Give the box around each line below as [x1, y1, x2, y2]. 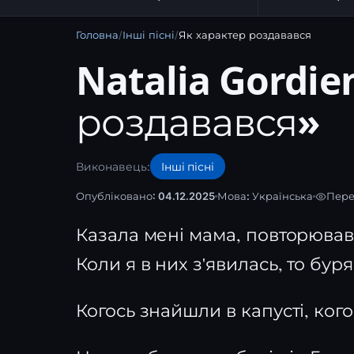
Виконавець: [76, 160, 150, 173]
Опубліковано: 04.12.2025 [76, 190, 215, 202]
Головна [76, 28, 119, 41]
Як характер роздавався [179, 28, 311, 41]
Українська [252, 190, 313, 202]
